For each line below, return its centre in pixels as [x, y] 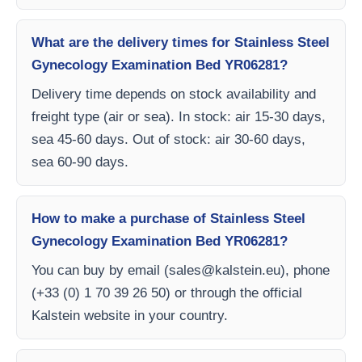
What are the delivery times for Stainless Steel [181, 42]
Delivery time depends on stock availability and [174, 94]
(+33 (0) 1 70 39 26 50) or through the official [167, 293]
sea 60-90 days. [80, 162]
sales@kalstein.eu [225, 270]
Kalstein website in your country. [130, 316]
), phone [305, 270]
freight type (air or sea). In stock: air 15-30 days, [179, 117]
